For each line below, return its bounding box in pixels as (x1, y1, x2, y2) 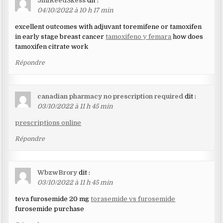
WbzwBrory (37, 169, 78, 177)
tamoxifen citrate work (15, 43, 89, 51)
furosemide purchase (15, 205, 85, 213)
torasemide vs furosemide (91, 195, 176, 203)
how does (171, 33, 204, 41)
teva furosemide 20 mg (15, 195, 91, 203)
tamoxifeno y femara (106, 33, 172, 41)
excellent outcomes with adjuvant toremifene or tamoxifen (15, 23, 202, 31)
